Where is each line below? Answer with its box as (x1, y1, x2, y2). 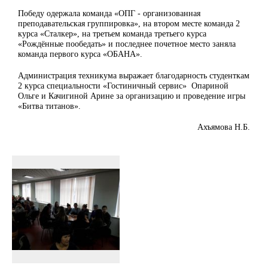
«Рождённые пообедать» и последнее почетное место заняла (18, 38, 236, 48)
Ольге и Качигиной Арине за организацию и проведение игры (18, 90, 245, 100)
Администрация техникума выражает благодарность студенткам (18, 70, 249, 80)
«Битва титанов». (18, 100, 81, 111)
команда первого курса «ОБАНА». (18, 48, 142, 59)
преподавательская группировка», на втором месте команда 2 (18, 18, 240, 28)
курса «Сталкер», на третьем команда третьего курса (18, 28, 206, 38)
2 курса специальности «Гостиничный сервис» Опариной (18, 80, 229, 90)
